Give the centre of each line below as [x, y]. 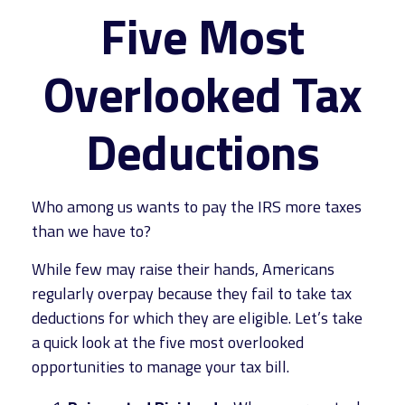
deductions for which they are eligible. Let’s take [197, 318]
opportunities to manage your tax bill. [160, 367]
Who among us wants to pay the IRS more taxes [197, 207]
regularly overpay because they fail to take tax [192, 293]
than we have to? [91, 231]
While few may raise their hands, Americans [183, 269]
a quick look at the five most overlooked [168, 342]
